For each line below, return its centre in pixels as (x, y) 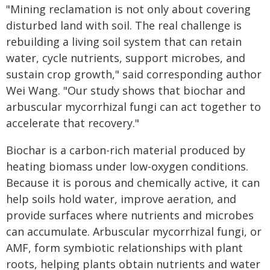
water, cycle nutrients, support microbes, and (126, 58)
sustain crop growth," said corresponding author (134, 74)
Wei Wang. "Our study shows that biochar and (126, 90)
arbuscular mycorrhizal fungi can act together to (133, 107)
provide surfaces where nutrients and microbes (130, 215)
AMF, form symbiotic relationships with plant (124, 248)
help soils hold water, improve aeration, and (121, 199)
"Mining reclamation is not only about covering (128, 9)
